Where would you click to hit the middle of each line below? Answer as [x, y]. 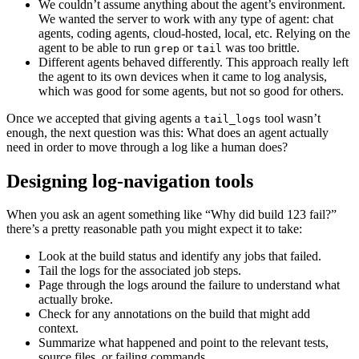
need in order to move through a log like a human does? [147, 147]
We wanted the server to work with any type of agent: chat [186, 18]
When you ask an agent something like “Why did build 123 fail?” [171, 215]
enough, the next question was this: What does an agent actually [167, 132]
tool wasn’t [291, 118]
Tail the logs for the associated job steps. [140, 271]
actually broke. [76, 300]
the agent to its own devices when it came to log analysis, [183, 76]
